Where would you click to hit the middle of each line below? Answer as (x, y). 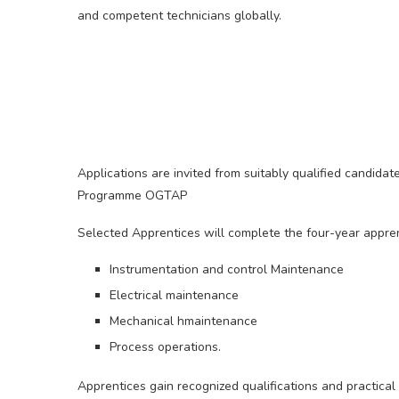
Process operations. (165, 347)
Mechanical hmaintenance (183, 322)
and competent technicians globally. (179, 16)
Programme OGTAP (132, 196)
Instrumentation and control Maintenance (227, 270)
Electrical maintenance (174, 296)
